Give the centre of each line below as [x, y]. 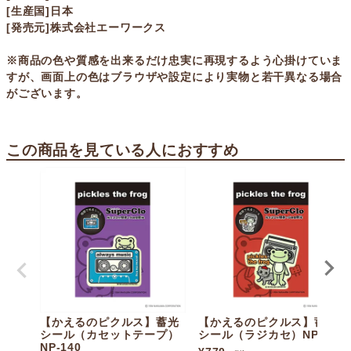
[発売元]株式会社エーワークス [86, 28]
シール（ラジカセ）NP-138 [271, 335]
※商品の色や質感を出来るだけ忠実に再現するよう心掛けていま [175, 61]
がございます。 [47, 94]
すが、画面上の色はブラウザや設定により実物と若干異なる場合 [175, 77]
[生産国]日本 [40, 11]
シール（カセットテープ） [110, 335]
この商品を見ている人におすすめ [123, 150]
